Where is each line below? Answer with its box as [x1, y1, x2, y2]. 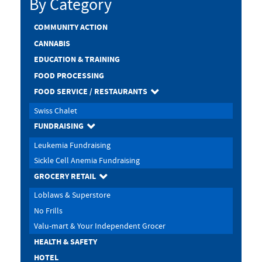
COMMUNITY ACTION [33, 22, 108, 34]
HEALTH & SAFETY [33, 236, 97, 248]
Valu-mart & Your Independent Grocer [33, 220, 166, 232]
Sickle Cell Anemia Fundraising [33, 155, 140, 167]
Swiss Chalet [33, 105, 77, 116]
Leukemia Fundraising [33, 139, 111, 151]
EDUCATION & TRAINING [33, 54, 120, 66]
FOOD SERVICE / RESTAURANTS [33, 86, 147, 98]
